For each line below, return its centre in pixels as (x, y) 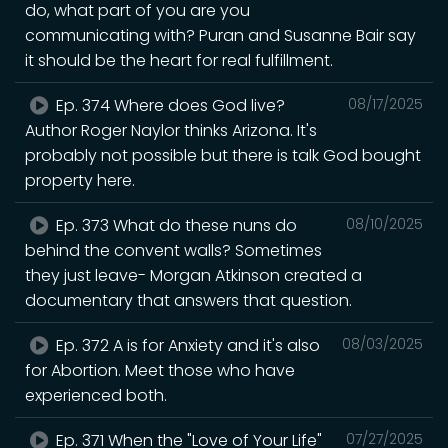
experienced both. (96, 395)
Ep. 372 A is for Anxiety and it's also (186, 345)
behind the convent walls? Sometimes (173, 250)
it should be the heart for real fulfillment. (179, 60)
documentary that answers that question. (188, 300)
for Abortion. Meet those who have (160, 370)
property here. (80, 180)
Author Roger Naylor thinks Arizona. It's (171, 130)
